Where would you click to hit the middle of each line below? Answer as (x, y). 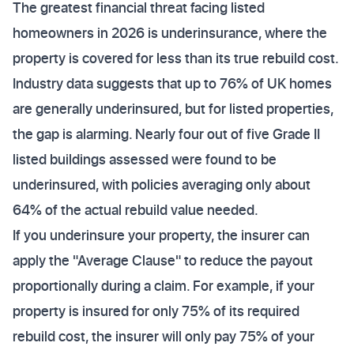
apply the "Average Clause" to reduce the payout (163, 260)
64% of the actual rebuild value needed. (136, 210)
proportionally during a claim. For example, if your (164, 286)
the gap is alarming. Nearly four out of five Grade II (166, 134)
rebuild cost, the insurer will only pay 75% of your (164, 336)
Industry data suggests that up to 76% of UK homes (172, 83)
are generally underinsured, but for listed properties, (173, 109)
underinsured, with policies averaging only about (162, 185)
